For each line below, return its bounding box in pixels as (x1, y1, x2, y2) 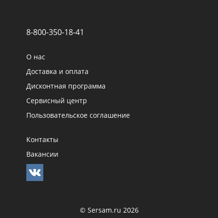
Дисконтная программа (26, 81, 106, 91)
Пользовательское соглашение (26, 110, 130, 120)
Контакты (26, 135, 58, 145)
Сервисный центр (26, 96, 87, 106)
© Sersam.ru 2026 (79, 205, 139, 215)
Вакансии (26, 149, 58, 159)
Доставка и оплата (26, 67, 89, 76)
